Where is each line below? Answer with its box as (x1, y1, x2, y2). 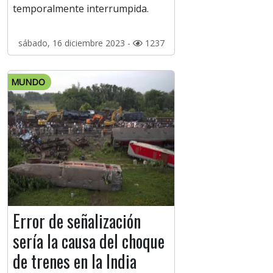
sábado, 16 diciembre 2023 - (18, 37, 133, 49)
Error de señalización (13, 208, 141, 234)
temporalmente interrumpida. (13, 2, 149, 16)
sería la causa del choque (13, 229, 165, 254)
